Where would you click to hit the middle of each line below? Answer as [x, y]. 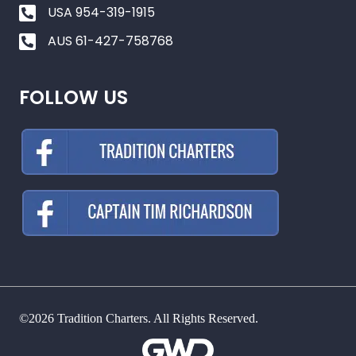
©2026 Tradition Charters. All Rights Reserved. [139, 318]
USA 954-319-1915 [101, 12]
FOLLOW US [74, 97]
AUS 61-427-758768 [110, 41]
